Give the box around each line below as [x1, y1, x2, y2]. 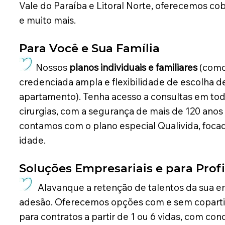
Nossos [31, 61, 69, 74]
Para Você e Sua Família [19, 41, 160, 56]
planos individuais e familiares [69, 61, 197, 74]
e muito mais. [19, 14, 76, 27]
